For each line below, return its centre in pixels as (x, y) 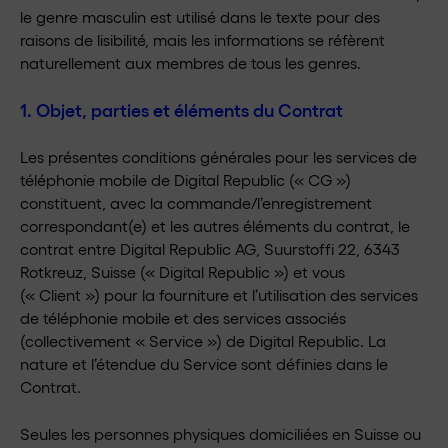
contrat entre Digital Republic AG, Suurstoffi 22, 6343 (210, 248)
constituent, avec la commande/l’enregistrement (196, 202)
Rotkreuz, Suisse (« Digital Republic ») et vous (182, 271)
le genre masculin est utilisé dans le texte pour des (200, 16)
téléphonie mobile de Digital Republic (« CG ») (185, 179)
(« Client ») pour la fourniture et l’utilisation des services (219, 294)
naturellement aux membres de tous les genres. (190, 62)
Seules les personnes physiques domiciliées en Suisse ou (220, 433)
